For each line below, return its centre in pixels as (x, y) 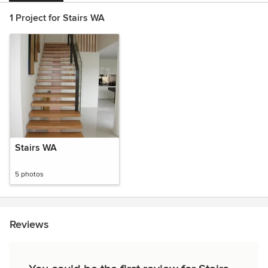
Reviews (29, 224)
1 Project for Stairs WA (57, 18)
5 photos (29, 174)
